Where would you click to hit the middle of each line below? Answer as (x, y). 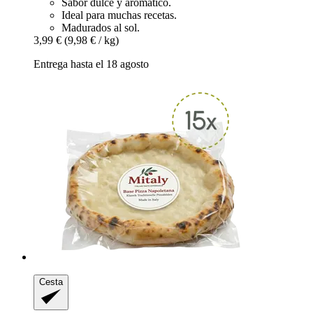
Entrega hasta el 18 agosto (91, 64)
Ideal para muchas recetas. (119, 15)
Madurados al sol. (101, 27)
